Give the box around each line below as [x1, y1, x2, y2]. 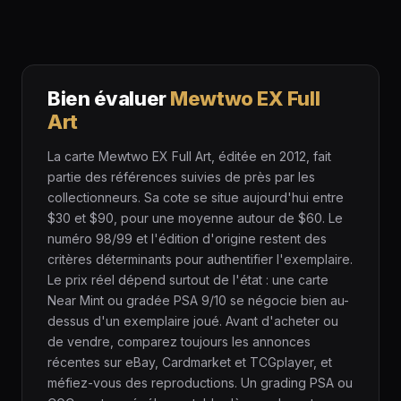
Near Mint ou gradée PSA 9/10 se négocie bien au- [47, 293, 349, 309]
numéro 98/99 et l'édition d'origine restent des [47, 231, 327, 247]
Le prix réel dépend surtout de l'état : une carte [47, 272, 328, 288]
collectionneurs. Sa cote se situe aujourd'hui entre [47, 190, 344, 206]
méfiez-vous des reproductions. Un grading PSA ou [47, 375, 353, 391]
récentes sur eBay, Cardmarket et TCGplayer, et [47, 354, 332, 371]
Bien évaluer [47, 87, 171, 111]
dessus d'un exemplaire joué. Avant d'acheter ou [47, 313, 338, 329]
